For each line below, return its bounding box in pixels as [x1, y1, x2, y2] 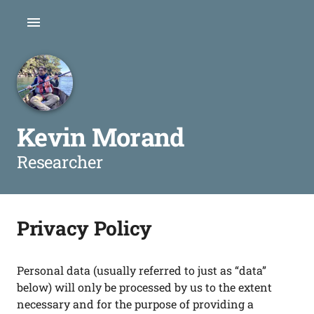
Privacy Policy [17, 215, 153, 241]
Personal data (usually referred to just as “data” [17, 263, 266, 278]
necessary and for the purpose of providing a [17, 296, 254, 311]
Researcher [17, 151, 103, 173]
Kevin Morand [17, 120, 184, 153]
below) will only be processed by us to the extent [17, 280, 272, 294]
